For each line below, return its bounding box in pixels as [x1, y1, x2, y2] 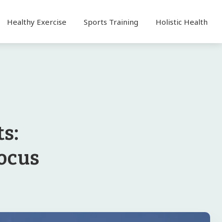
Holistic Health [155, 16, 208, 27]
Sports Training [83, 16, 138, 27]
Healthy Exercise [6, 16, 66, 27]
